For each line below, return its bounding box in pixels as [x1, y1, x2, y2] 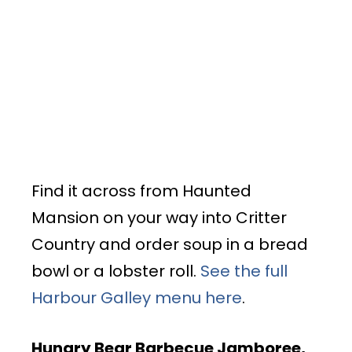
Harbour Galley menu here [31, 286, 242, 309]
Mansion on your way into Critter [31, 206, 287, 229]
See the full [200, 259, 288, 282]
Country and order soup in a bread [31, 233, 308, 255]
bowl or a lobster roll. [31, 259, 200, 282]
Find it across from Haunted [31, 179, 251, 202]
